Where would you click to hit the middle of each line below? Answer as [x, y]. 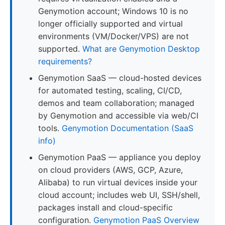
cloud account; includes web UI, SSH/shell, [119, 195]
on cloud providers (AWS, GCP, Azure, [110, 170]
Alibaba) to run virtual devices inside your [118, 182]
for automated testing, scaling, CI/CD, [110, 90]
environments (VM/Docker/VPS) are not [114, 36]
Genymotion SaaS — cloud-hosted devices [120, 78]
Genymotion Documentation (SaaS [128, 128]
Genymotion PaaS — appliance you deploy [120, 157]
